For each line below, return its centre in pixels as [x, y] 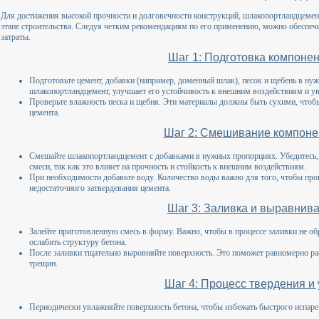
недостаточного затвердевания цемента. [100, 188]
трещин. [43, 263]
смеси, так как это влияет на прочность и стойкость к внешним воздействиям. [168, 166]
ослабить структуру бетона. [78, 242]
